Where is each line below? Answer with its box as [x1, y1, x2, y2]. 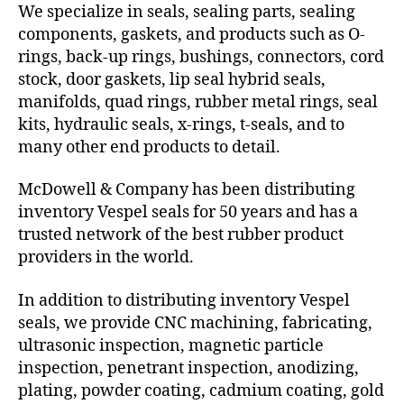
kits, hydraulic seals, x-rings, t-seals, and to [18, 114, 344, 135]
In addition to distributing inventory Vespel [18, 289, 350, 311]
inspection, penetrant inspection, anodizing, [18, 357, 359, 379]
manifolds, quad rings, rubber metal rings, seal [18, 91, 378, 113]
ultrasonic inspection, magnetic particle [18, 335, 324, 356]
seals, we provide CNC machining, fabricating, [18, 312, 372, 334]
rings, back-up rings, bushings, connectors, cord [18, 46, 384, 68]
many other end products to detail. [18, 136, 280, 158]
